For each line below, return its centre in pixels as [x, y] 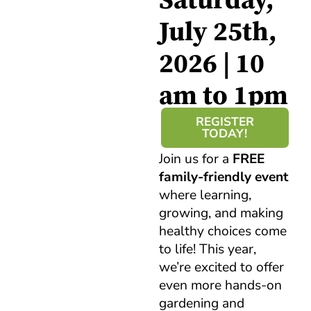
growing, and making [221, 213]
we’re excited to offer [221, 268]
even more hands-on [220, 286]
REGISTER [225, 122]
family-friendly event [223, 177]
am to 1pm [223, 96]
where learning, [205, 195]
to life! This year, [207, 250]
